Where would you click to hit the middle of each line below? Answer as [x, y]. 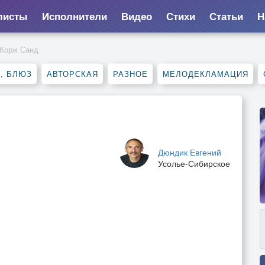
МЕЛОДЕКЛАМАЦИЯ [206, 74]
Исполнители [74, 16]
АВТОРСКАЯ [72, 74]
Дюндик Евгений [190, 152]
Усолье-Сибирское [194, 163]
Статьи [226, 16]
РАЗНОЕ [130, 74]
